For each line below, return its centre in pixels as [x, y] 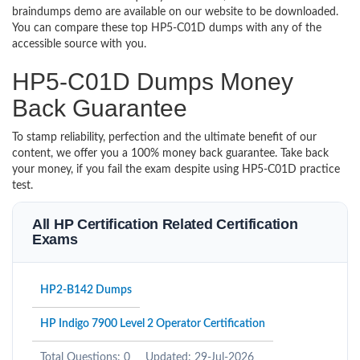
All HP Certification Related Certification [165, 224]
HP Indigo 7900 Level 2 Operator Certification [153, 324]
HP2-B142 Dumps [86, 290]
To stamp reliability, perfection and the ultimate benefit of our [164, 137]
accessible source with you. [82, 44]
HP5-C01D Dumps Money [153, 82]
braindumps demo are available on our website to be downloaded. [175, 12]
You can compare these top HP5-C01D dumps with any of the [167, 28]
